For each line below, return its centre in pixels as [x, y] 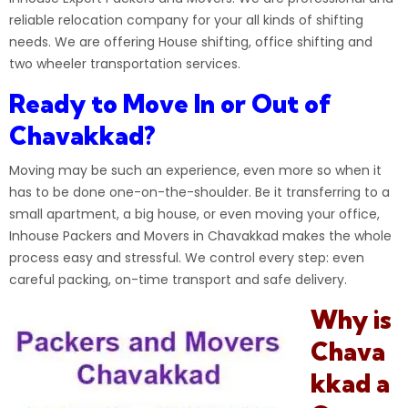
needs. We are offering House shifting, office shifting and [191, 42]
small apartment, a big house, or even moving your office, [194, 214]
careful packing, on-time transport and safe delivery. [178, 280]
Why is [351, 320]
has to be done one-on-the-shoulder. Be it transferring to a [199, 192]
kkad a [350, 383]
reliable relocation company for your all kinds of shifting [186, 20]
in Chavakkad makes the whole [291, 236]
